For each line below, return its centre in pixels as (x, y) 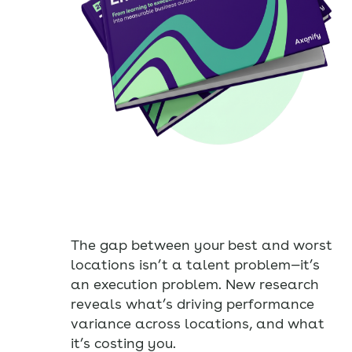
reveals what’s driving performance (192, 304)
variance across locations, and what (198, 324)
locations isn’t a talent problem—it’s (195, 265)
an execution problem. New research (195, 284)
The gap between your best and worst (202, 245)
